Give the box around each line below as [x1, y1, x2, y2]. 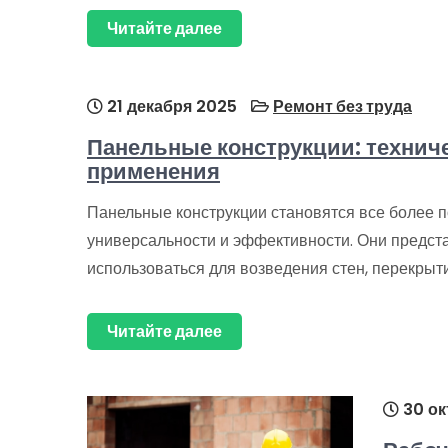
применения [87, 156, 220, 187]
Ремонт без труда [273, 95, 412, 118]
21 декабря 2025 [103, 95, 237, 118]
